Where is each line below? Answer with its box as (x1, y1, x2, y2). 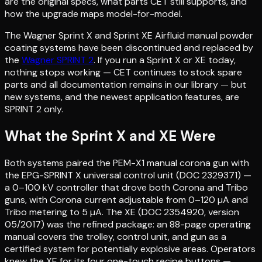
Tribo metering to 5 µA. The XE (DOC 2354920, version (5, 205, 239, 218)
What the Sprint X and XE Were (5, 126, 216, 145)
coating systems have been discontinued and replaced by (5, 41, 253, 54)
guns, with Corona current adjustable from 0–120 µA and (5, 193, 248, 206)
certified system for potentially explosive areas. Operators (5, 242, 256, 255)
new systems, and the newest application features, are (5, 90, 239, 103)
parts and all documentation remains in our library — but (5, 78, 246, 91)
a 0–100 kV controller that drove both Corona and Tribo (5, 181, 248, 194)
